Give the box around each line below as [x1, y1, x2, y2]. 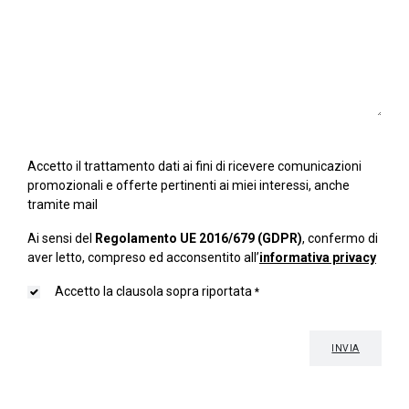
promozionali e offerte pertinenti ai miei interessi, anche [27, 178, 350, 193]
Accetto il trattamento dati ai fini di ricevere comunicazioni [27, 159, 362, 173]
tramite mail [27, 197, 98, 212]
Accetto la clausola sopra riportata [55, 284, 252, 299]
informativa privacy [259, 250, 376, 265]
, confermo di [302, 231, 378, 246]
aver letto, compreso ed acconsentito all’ [27, 250, 259, 265]
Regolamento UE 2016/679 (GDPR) [95, 231, 302, 246]
